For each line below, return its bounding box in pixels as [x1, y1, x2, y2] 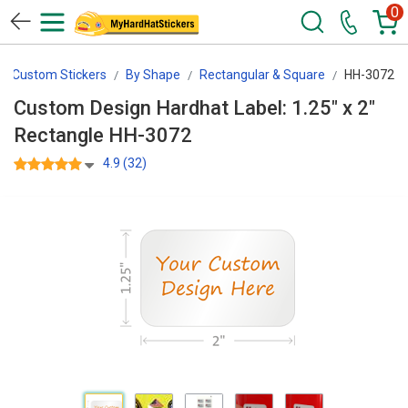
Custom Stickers [12, 67, 107, 82]
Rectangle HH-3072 [108, 124, 192, 147]
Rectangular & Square [199, 67, 325, 82]
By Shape [126, 67, 180, 82]
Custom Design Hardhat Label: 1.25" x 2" [14, 97, 375, 119]
